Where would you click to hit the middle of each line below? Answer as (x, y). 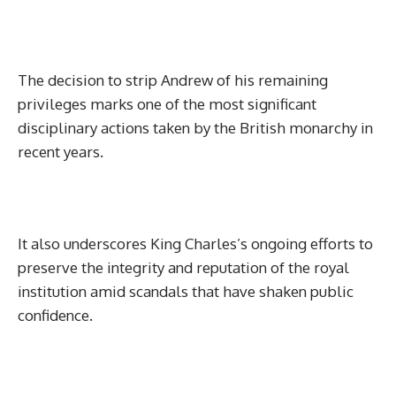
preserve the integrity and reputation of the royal (183, 267)
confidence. (55, 315)
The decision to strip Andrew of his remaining (173, 80)
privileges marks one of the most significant (167, 104)
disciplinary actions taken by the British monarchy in (195, 128)
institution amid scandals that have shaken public (186, 291)
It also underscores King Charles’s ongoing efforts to (195, 244)
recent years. (61, 152)
